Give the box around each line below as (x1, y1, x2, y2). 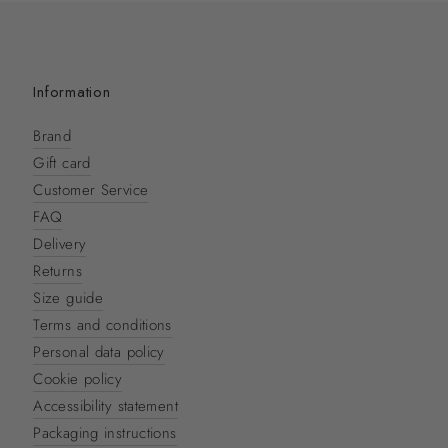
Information (33, 80, 111, 103)
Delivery (33, 232, 87, 255)
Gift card (33, 151, 91, 174)
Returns (33, 259, 82, 282)
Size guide (33, 286, 104, 309)
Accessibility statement (33, 394, 178, 417)
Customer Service (33, 178, 149, 201)
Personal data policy (33, 340, 165, 363)
